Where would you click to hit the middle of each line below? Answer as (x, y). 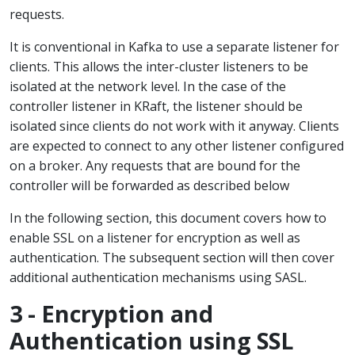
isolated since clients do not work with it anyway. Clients (174, 126)
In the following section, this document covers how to (168, 218)
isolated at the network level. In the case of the (148, 86)
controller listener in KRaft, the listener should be (156, 106)
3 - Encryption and (111, 313)
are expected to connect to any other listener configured (177, 146)
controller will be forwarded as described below (149, 185)
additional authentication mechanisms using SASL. (158, 277)
